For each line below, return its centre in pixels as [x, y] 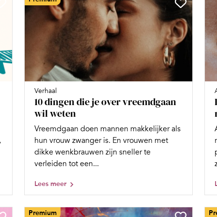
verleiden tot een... [67, 163]
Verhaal [46, 91]
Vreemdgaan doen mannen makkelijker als [108, 129]
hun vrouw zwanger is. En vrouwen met [101, 140]
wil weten [55, 113]
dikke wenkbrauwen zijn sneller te [93, 152]
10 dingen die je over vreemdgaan [105, 101]
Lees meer [50, 184]
